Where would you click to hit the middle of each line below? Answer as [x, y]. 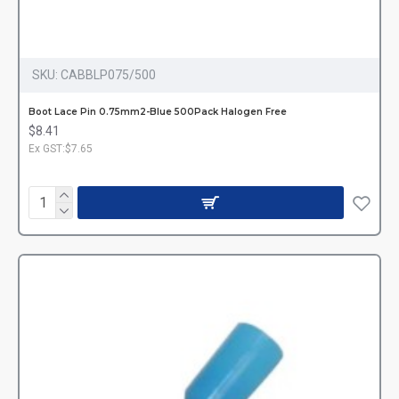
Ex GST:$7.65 [61, 148]
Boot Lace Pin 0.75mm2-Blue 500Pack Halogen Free [158, 111]
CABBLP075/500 [108, 74]
